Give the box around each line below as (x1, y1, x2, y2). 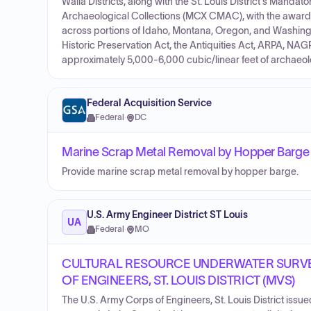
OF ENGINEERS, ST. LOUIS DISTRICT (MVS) (62, 274, 295, 287)
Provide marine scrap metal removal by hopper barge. (62, 167, 299, 177)
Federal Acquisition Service (87, 98, 212, 108)
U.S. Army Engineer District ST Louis (87, 210, 248, 220)
